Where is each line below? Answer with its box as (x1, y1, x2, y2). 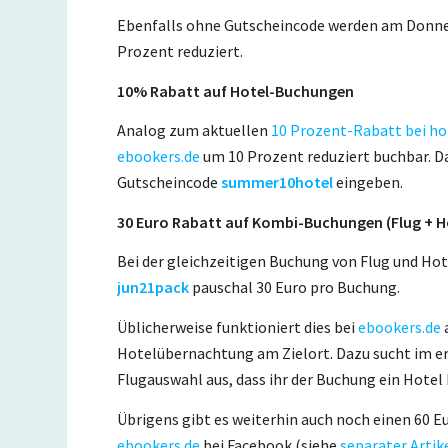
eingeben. (333, 172, 404, 193)
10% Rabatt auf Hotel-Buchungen (117, 80, 355, 101)
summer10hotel (221, 172, 334, 193)
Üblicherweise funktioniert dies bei (117, 316, 359, 337)
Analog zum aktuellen (117, 120, 272, 141)
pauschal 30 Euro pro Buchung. (189, 277, 401, 298)
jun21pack (117, 277, 190, 298)
